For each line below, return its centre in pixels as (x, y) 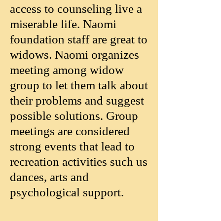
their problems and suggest (77, 100)
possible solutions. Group (75, 116)
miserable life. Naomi (63, 24)
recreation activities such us (79, 162)
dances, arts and (49, 177)
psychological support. (67, 192)
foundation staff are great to (79, 39)
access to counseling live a (76, 9)
